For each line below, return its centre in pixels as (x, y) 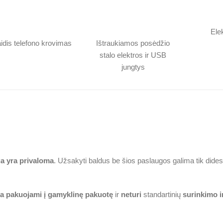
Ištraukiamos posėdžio (133, 43)
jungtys (133, 67)
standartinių (162, 195)
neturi (131, 195)
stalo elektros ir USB (133, 55)
